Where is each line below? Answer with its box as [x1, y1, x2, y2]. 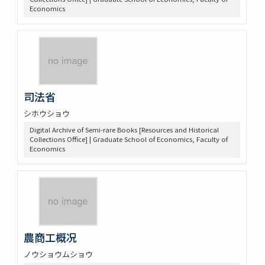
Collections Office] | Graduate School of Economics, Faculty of [29, 134, 228, 144]
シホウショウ [23, 108, 70, 119]
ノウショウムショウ [23, 248, 93, 260]
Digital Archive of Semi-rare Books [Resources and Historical [29, 125, 219, 135]
